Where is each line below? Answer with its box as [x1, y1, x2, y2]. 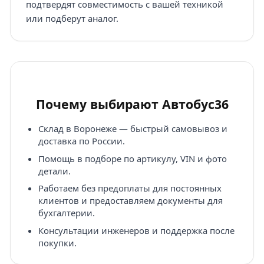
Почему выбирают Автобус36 [35, 95, 229, 113]
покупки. [38, 236, 77, 249]
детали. [38, 164, 71, 177]
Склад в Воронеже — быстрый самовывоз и [38, 123, 227, 135]
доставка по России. [38, 135, 125, 147]
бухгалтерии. [38, 207, 95, 219]
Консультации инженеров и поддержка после [38, 224, 235, 236]
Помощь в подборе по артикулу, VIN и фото [38, 152, 227, 164]
